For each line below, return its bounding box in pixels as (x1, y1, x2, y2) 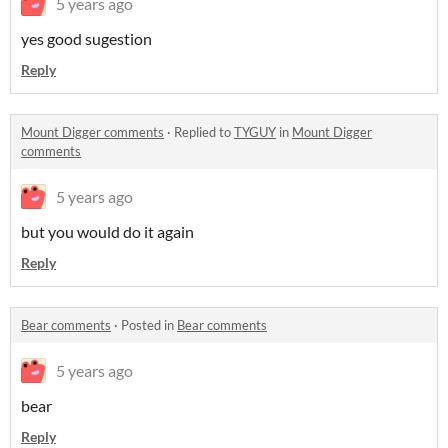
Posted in (121, 317, 177, 334)
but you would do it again (21, 222, 194, 242)
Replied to (174, 124, 234, 141)
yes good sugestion (21, 29, 152, 49)
